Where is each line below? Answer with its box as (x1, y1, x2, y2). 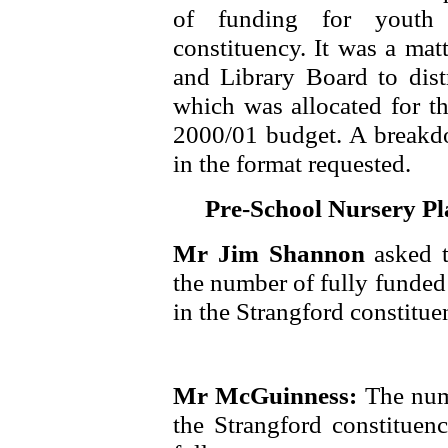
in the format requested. (173, 149, 411, 177)
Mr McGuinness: (173, 381, 365, 409)
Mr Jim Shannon (173, 239, 375, 267)
